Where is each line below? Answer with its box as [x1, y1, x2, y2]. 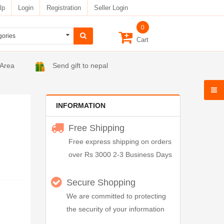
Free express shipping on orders [68, 137, 171, 145]
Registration [46, 3, 81, 11]
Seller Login [93, 3, 128, 11]
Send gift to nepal [52, 61, 108, 69]
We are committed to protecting [66, 192, 166, 200]
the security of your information [66, 205, 164, 213]
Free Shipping [68, 123, 124, 133]
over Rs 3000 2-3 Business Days [68, 150, 172, 158]
